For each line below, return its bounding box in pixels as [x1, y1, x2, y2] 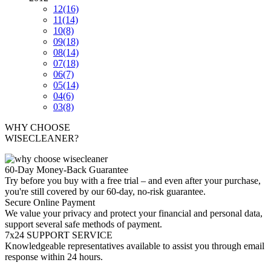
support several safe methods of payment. [5, 219, 162, 229]
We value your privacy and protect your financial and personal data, [5, 208, 263, 218]
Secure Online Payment [5, 197, 95, 207]
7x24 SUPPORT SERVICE [5, 230, 113, 240]
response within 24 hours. [5, 252, 103, 262]
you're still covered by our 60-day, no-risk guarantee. [5, 186, 206, 197]
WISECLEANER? [5, 133, 79, 143]
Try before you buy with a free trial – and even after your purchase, [5, 175, 261, 186]
